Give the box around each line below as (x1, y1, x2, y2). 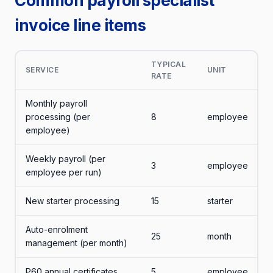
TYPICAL (151, 59, 186, 69)
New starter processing (25, 195, 119, 206)
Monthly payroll (25, 97, 87, 108)
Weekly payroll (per (25, 153, 105, 164)
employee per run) (25, 166, 102, 177)
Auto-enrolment (25, 224, 88, 235)
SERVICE (25, 65, 58, 74)
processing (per (25, 111, 90, 122)
